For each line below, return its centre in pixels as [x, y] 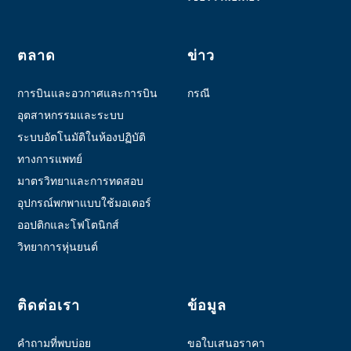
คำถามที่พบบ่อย [54, 343]
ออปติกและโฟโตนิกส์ [69, 224]
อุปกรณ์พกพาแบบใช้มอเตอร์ [85, 203]
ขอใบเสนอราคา [226, 343]
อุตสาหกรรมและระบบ [71, 115]
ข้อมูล [207, 305]
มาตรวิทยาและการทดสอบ [81, 181]
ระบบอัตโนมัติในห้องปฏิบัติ [82, 137]
